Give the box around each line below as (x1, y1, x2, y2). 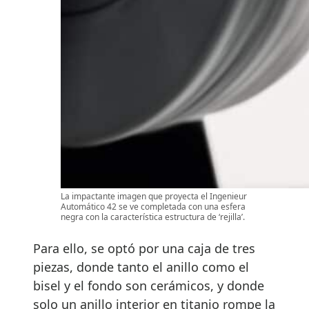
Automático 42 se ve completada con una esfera (61, 201, 246, 213)
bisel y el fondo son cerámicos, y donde (33, 277, 264, 295)
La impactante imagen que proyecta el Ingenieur (61, 190, 247, 203)
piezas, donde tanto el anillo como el (33, 259, 249, 276)
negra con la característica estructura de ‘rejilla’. (61, 211, 245, 223)
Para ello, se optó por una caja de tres (33, 240, 255, 257)
